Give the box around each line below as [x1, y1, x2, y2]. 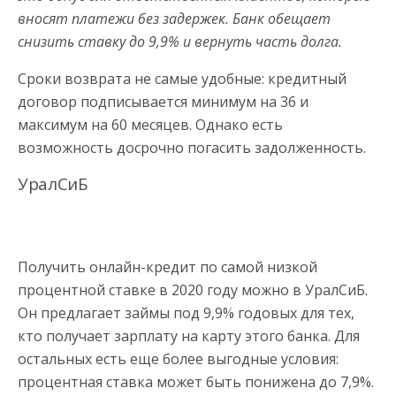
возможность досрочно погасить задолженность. [18, 138, 366, 158]
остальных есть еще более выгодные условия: [18, 349, 339, 369]
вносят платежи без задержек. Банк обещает [18, 9, 331, 29]
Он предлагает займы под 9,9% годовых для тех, [18, 303, 354, 324]
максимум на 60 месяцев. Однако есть [18, 115, 283, 135]
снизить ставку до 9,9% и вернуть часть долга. [18, 32, 342, 52]
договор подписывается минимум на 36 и [18, 92, 308, 112]
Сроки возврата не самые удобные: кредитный [18, 69, 346, 89]
